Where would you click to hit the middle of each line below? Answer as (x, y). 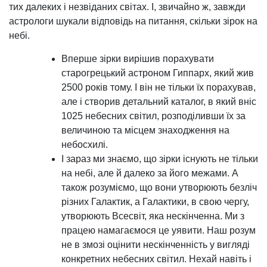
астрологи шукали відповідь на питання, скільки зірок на (133, 21)
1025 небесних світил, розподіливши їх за (153, 116)
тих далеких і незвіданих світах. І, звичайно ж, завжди (127, 7)
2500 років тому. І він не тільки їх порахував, (159, 88)
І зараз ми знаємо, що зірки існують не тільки (160, 159)
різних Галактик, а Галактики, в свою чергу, (155, 202)
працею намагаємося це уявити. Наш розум (159, 231)
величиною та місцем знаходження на (145, 131)
